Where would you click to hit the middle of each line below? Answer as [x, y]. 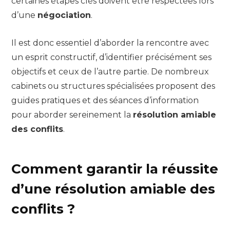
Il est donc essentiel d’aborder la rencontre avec [110, 43]
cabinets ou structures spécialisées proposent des [113, 86]
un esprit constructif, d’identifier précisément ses [111, 57]
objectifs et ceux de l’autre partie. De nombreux [110, 71]
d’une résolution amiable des [113, 189]
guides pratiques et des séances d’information [105, 100]
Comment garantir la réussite [115, 169]
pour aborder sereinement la [72, 114]
